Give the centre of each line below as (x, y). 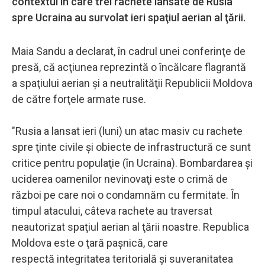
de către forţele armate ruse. (79, 99)
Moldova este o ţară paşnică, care (90, 243)
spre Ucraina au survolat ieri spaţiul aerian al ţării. (130, 17)
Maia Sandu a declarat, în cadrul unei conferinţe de (129, 51)
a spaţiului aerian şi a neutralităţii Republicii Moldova (132, 83)
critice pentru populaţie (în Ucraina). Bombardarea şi (132, 163)
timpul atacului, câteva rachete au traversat (112, 211)
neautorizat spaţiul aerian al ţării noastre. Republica (130, 227)
